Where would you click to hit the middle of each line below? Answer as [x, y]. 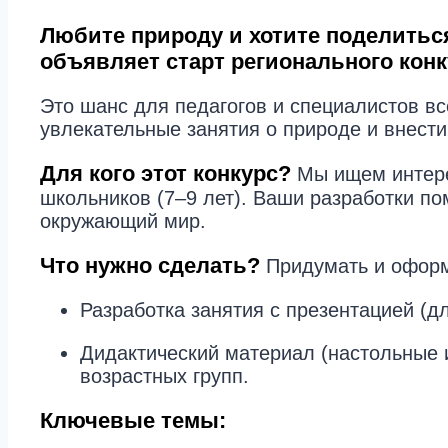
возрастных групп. [164, 376]
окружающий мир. [123, 221]
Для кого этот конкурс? [165, 174]
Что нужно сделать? [150, 266]
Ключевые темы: [133, 421]
